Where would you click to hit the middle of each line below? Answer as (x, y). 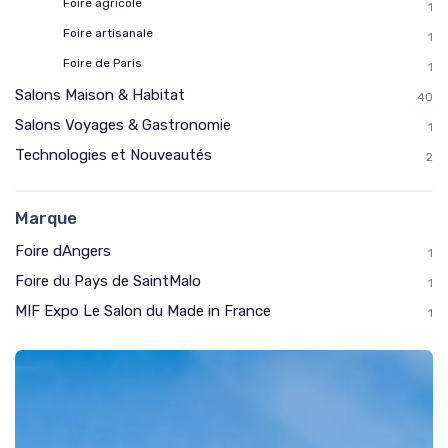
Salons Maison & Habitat (100, 95)
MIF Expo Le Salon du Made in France (143, 311)
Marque (46, 218)
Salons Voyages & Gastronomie (123, 125)
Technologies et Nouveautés (113, 155)
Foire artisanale (108, 33)
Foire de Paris (102, 63)
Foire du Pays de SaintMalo (108, 281)
